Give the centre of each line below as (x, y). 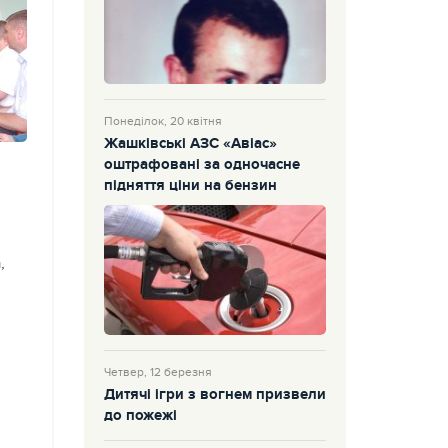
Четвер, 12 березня (157, 371)
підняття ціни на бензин (190, 185)
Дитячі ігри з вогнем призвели (214, 394)
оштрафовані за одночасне (201, 164)
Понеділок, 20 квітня (162, 120)
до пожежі (140, 415)
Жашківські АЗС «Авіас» (190, 143)
